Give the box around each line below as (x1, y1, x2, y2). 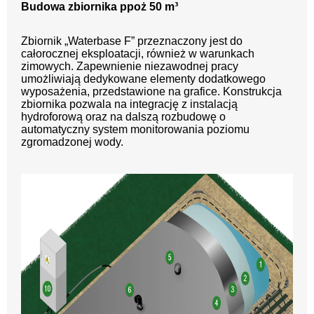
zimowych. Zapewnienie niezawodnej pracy (21, 60, 238, 73)
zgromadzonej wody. (21, 136, 123, 149)
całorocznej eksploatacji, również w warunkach (21, 48, 254, 60)
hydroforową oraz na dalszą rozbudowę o (21, 111, 226, 123)
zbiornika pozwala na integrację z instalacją (21, 98, 238, 111)
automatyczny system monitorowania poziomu (21, 123, 250, 136)
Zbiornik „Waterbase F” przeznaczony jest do (21, 35, 243, 48)
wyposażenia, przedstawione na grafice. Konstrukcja (21, 86, 282, 98)
